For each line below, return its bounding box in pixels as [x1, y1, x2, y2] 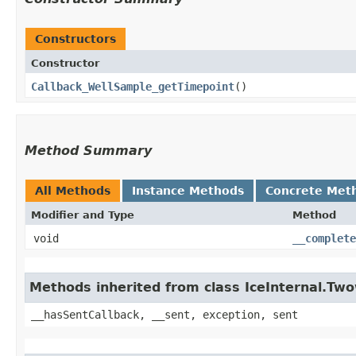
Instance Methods [132, 184, 244, 197]
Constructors [35, 32, 116, 45]
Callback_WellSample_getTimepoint [31, 79, 234, 93]
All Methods [35, 184, 110, 197]
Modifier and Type [31, 208, 134, 221]
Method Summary [25, 142, 152, 158]
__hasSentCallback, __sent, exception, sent [31, 308, 298, 321]
